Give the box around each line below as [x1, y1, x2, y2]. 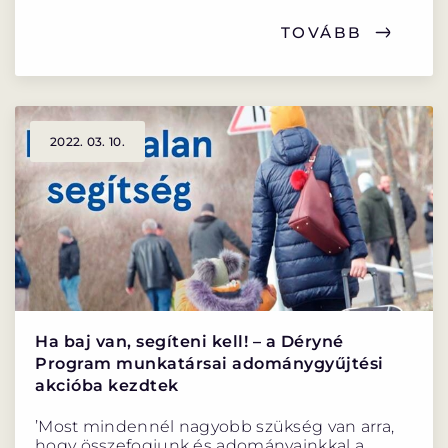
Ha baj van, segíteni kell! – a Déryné [35, 332, 344, 352]
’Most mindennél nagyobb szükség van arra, [35, 417, 395, 437]
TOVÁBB [280, 22, 363, 42]
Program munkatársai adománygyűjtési [35, 354, 384, 374]
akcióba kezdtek [35, 376, 179, 396]
